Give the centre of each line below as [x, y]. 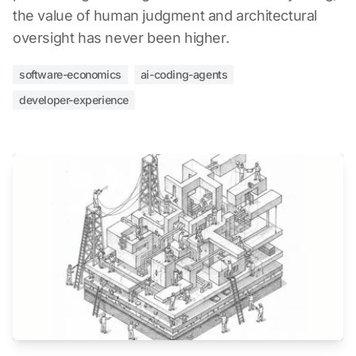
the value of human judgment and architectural [165, 15]
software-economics [70, 74]
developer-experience [74, 100]
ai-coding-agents [184, 74]
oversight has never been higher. [121, 38]
